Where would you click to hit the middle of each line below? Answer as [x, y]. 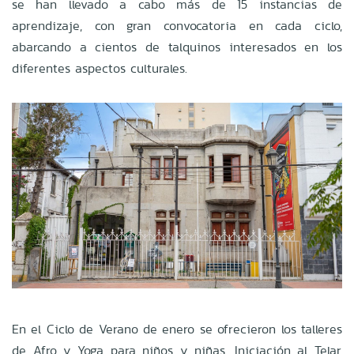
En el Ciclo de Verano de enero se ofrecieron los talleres [177, 330]
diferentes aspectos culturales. [100, 68]
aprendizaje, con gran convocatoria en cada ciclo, [177, 25]
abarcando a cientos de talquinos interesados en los [177, 47]
